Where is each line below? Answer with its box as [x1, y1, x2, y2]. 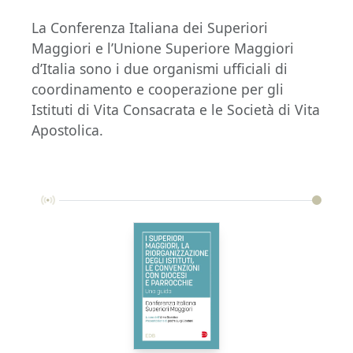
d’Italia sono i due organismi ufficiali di [32, 58, 288, 78]
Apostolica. [32, 120, 103, 139]
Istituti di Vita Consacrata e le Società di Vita [32, 99, 320, 119]
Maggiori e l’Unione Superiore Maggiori [32, 38, 294, 58]
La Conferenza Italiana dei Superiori [32, 17, 268, 37]
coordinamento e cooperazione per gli [32, 79, 284, 98]
